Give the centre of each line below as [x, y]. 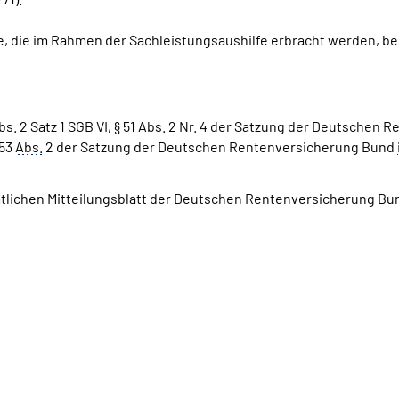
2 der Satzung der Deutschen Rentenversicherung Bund [220, 147]
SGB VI [88, 126]
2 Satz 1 [42, 126]
